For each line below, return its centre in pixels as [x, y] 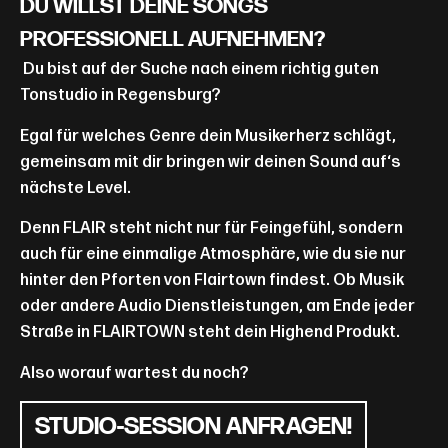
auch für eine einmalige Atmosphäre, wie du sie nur [213, 255]
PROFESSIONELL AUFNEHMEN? [172, 41]
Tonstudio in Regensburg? [120, 96]
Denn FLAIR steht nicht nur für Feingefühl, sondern [211, 229]
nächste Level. [75, 188]
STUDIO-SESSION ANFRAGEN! [193, 428]
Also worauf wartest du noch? [136, 373]
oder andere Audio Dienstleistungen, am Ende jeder [217, 307]
